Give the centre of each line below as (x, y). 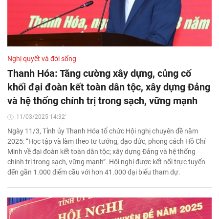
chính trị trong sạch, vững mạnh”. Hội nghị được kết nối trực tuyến (106, 162)
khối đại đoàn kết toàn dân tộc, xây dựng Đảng (109, 87)
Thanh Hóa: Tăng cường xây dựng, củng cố (99, 74)
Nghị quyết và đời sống (42, 59)
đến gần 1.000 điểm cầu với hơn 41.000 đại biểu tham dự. (94, 172)
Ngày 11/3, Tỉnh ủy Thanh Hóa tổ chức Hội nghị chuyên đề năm (103, 131)
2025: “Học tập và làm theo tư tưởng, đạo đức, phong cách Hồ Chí (106, 142)
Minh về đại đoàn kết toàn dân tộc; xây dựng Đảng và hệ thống (101, 152)
